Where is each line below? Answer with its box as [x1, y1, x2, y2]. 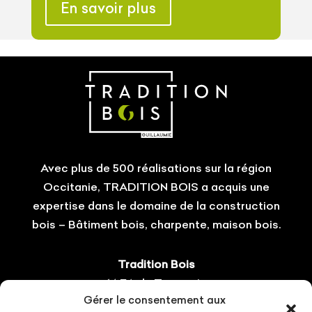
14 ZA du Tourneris [106, 275, 206, 290]
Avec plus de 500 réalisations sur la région [40, 160, 272, 175]
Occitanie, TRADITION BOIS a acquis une [42, 179, 270, 194]
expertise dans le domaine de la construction [32, 198, 280, 212]
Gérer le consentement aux [84, 293, 226, 306]
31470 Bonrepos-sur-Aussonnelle [65, 294, 247, 309]
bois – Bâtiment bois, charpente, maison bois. [31, 217, 281, 231]
